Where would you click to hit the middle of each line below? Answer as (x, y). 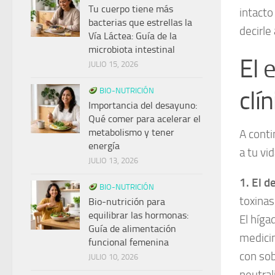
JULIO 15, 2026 (113, 64)
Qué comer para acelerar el (145, 119)
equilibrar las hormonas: (138, 215)
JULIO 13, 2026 (113, 161)
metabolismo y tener (131, 133)
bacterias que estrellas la (140, 23)
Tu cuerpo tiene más (131, 9)
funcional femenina (129, 242)
